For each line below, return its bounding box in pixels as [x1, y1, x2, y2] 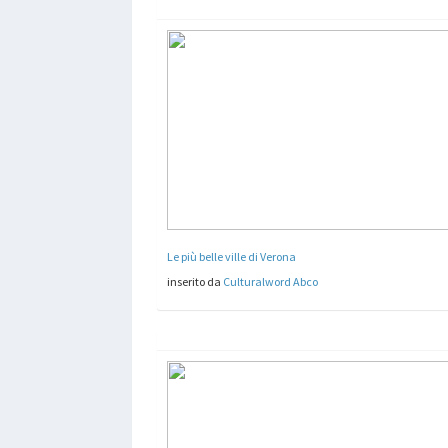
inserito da [167, 273, 223, 289]
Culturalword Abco [223, 273, 318, 289]
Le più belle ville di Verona [167, 248, 296, 264]
